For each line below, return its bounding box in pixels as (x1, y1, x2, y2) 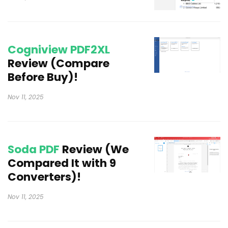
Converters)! (8, 169, 81, 185)
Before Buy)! (8, 69, 78, 85)
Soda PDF (8, 141, 60, 157)
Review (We (60, 141, 129, 157)
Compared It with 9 (8, 155, 116, 171)
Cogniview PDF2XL (8, 42, 110, 58)
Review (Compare (8, 55, 109, 71)
